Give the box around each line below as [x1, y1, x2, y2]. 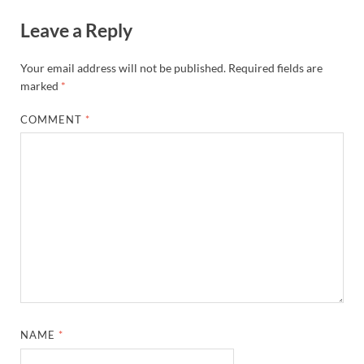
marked [20, 78, 61, 93]
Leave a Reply [20, 19, 132, 42]
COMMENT [20, 112, 86, 126]
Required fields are [228, 60, 323, 75]
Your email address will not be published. [20, 60, 226, 75]
